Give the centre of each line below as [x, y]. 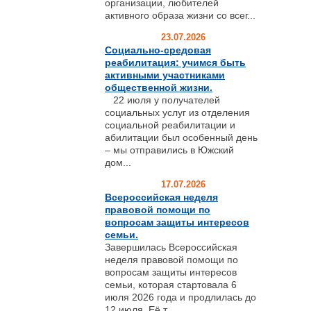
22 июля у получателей [162, 100]
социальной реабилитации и [170, 125]
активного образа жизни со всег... [180, 15]
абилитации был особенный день [181, 137]
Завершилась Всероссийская [171, 247]
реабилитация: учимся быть [175, 62]
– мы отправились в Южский [169, 150]
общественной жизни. [159, 87]
